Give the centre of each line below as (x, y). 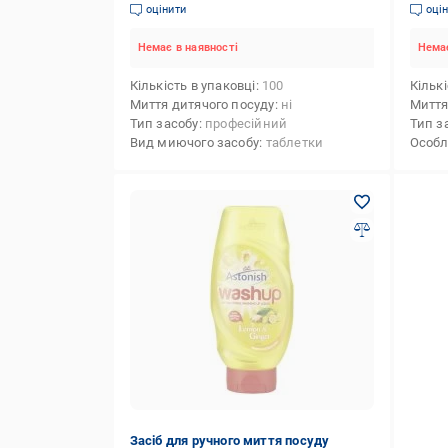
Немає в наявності (187, 47)
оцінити (165, 9)
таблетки (294, 142)
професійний (246, 123)
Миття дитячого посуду (202, 104)
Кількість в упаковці (192, 85)
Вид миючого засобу (194, 142)
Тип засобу (164, 123)
